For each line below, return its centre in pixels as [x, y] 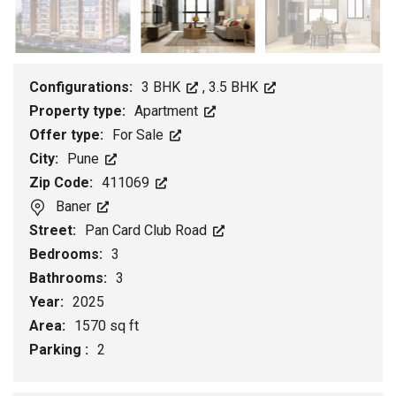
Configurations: [83, 88]
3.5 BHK [236, 88]
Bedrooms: [68, 255]
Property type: [79, 111]
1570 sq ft [107, 326]
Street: [54, 231]
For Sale [140, 135]
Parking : [61, 350]
